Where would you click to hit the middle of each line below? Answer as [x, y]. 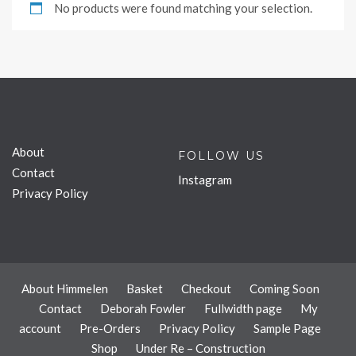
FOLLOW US [221, 156]
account [40, 329]
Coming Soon [284, 289]
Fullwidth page [243, 309]
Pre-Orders [110, 329]
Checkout [206, 289]
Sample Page [287, 329]
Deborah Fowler [143, 309]
